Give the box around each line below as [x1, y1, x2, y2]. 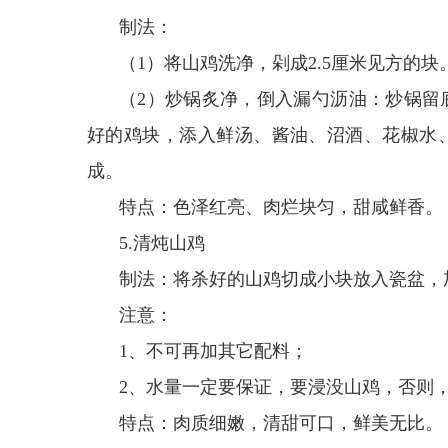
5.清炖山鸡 [119, 233, 205, 253]
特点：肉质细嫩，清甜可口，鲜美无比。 [119, 413, 443, 433]
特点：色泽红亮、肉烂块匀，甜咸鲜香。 [119, 197, 443, 217]
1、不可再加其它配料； [119, 341, 308, 361]
